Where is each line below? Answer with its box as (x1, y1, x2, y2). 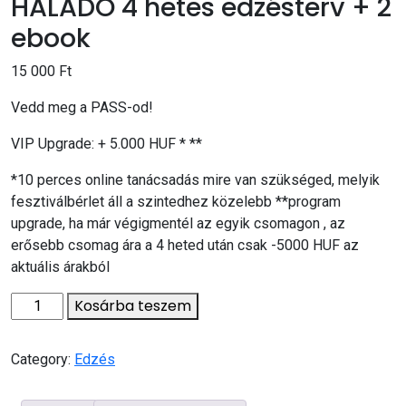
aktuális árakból (11, 258, 110, 275)
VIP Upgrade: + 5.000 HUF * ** (11, 135, 202, 152)
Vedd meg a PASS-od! (11, 99, 153, 116)
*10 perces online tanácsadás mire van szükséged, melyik (11, 171, 380, 188)
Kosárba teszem (74, 295, 192, 316)
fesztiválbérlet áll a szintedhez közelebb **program (11, 193, 341, 210)
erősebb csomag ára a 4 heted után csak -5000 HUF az (11, 237, 359, 254)
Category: (11, 351, 74, 368)
